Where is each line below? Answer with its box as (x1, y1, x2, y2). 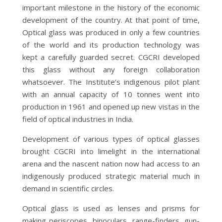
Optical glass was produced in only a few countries (22, 27, 200, 37)
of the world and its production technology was (22, 39, 200, 50)
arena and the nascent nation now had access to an (22, 158, 200, 168)
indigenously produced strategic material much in (22, 170, 200, 181)
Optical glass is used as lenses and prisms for (22, 203, 200, 213)
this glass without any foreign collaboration (22, 64, 200, 74)
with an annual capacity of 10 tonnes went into (22, 89, 200, 99)
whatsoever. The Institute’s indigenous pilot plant (22, 76, 200, 87)
